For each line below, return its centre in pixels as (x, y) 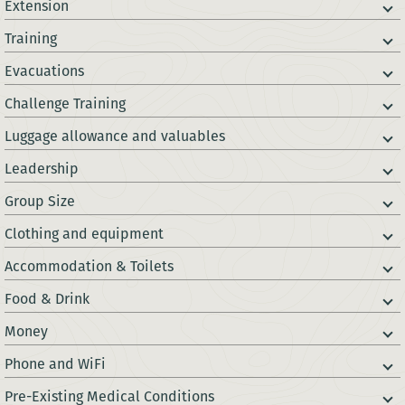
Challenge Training (65, 104)
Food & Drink (47, 299)
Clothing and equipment (84, 234)
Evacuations (44, 71)
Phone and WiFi (55, 364)
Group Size (40, 202)
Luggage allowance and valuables (115, 137)
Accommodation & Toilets (89, 267)
